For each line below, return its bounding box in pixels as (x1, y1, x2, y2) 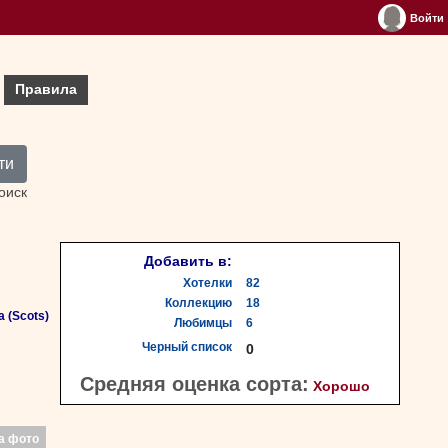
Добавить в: (144, 254, 232, 269)
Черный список (142, 341, 232, 353)
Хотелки (183, 277, 232, 289)
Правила (15, 82, 77, 97)
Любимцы (174, 317, 232, 329)
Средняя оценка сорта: (80, 373, 309, 395)
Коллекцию (165, 297, 232, 309)
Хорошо (313, 379, 370, 394)
